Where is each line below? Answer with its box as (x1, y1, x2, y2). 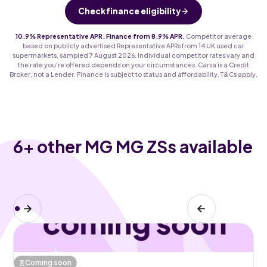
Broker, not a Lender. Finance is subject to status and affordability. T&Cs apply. (10, 70, 257, 78)
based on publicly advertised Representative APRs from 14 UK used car (23, 41, 244, 49)
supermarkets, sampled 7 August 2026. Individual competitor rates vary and (13, 51, 254, 59)
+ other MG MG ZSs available (23, 135, 253, 157)
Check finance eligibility (77, 5, 181, 16)
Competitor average (185, 32, 252, 40)
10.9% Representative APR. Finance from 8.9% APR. (15, 32, 185, 40)
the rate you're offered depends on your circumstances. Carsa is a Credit (18, 60, 249, 69)
